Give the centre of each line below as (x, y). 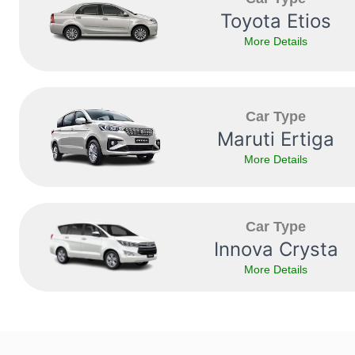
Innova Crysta (276, 250)
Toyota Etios (276, 21)
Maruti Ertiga (276, 139)
